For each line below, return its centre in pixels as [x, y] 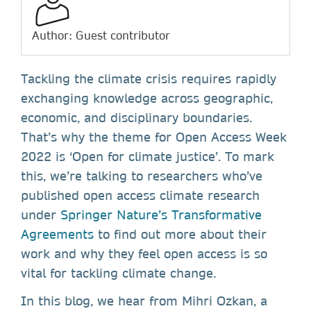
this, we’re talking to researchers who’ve [142, 176]
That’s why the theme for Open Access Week [154, 137]
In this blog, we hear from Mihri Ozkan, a [144, 301]
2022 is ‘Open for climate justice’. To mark [148, 156]
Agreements [57, 234]
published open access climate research [140, 195]
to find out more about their [180, 234]
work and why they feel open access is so [144, 253]
